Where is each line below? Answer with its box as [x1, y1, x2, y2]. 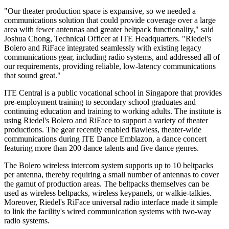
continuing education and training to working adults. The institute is [4, 106, 221, 116]
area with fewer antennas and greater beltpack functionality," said [4, 25, 214, 34]
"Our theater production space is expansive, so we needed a [4, 6, 196, 15]
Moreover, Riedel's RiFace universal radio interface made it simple [4, 197, 218, 207]
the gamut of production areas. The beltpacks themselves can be [4, 179, 209, 188]
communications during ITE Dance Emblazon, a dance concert [4, 134, 207, 143]
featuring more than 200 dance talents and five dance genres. [4, 143, 199, 152]
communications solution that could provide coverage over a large [4, 15, 216, 25]
